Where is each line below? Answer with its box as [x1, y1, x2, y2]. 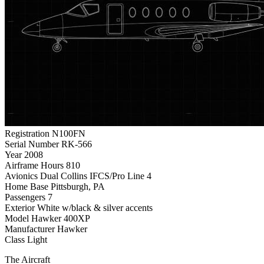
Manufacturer [5, 223, 55, 234]
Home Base [5, 181, 48, 192]
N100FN [52, 128, 85, 138]
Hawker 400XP [31, 213, 90, 223]
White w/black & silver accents [37, 202, 153, 213]
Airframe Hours [5, 160, 64, 170]
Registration [5, 128, 49, 138]
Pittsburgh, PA [51, 181, 105, 192]
